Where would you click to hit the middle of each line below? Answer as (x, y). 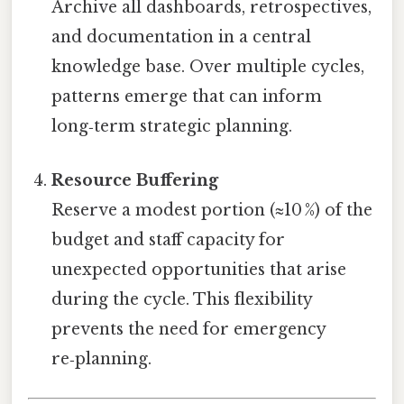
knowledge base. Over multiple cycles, (208, 67)
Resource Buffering (135, 180)
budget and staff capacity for (169, 239)
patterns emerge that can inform (187, 97)
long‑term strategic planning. (172, 127)
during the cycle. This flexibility (182, 299)
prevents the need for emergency (189, 329)
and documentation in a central (182, 37)
